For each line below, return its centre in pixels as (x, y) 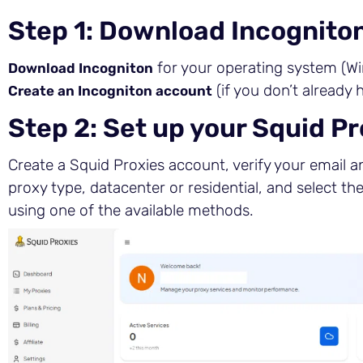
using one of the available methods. (131, 210)
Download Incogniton (81, 68)
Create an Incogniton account (110, 90)
